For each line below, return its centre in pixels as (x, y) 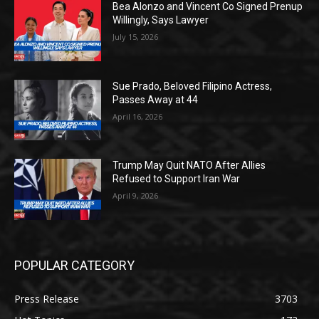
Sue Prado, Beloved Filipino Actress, (193, 86)
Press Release (47, 299)
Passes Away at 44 (156, 99)
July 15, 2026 (136, 37)
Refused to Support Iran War (177, 179)
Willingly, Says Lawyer (161, 20)
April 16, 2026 (138, 116)
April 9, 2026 (136, 196)
